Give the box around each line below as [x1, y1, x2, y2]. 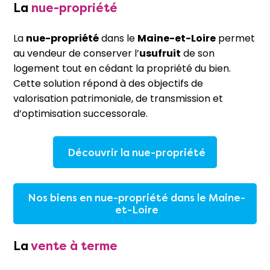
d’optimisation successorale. [13, 107, 148, 121]
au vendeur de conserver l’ [13, 46, 139, 61]
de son [181, 46, 215, 61]
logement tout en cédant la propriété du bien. [13, 61, 231, 76]
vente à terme [31, 239, 118, 253]
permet [216, 31, 255, 46]
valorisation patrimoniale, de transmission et [13, 92, 223, 106]
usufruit [139, 46, 181, 61]
